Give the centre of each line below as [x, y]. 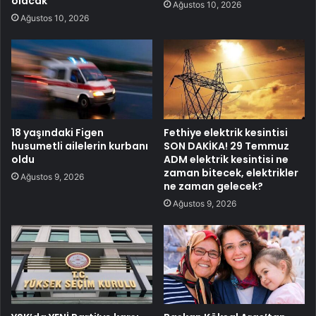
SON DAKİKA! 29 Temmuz [226, 146]
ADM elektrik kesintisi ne [226, 159]
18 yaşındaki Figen [57, 132]
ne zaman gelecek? [213, 186]
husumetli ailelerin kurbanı [80, 146]
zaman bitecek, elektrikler [231, 172]
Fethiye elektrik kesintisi [226, 132]
